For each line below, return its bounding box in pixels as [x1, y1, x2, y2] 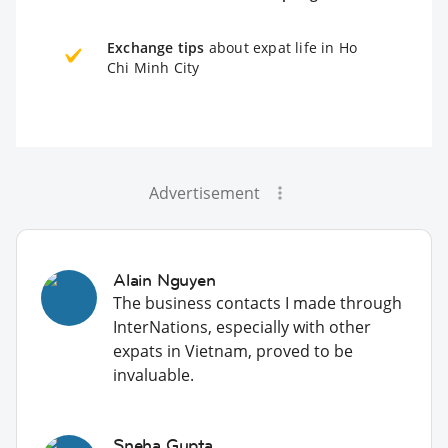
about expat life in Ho [204, 37, 358, 57]
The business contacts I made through [113, 291, 402, 314]
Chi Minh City [107, 57, 200, 77]
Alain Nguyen [113, 268, 216, 291]
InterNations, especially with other [113, 315, 371, 338]
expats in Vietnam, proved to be [113, 339, 353, 362]
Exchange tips [107, 37, 205, 57]
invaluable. [113, 363, 194, 386]
